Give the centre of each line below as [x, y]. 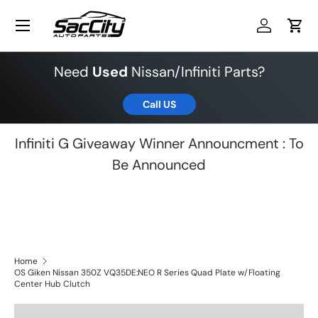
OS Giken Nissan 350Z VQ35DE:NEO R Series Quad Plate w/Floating [147, 273]
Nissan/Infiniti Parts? [196, 72]
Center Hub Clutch [52, 284]
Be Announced [159, 165]
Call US [159, 104]
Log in [278, 33]
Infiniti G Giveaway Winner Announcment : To [159, 143]
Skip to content [71, 26]
